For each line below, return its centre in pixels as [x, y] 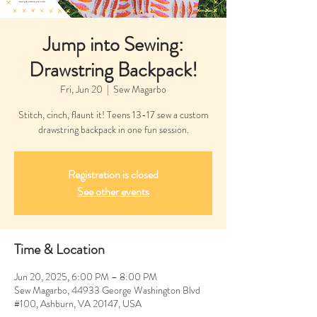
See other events [113, 191]
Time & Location [59, 249]
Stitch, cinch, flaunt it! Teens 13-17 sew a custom [113, 114]
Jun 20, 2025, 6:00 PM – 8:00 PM [86, 276]
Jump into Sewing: [113, 44]
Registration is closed [113, 174]
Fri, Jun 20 [81, 89]
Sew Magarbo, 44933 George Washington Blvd [107, 290]
